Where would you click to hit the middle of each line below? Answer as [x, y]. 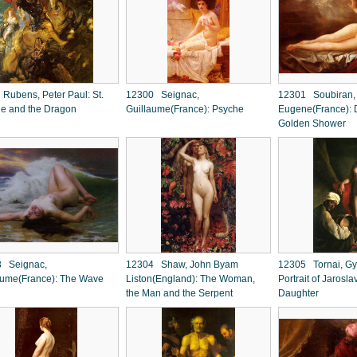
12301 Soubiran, [317, 95]
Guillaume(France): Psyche [185, 109]
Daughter [298, 293]
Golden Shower [312, 124]
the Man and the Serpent [179, 293]
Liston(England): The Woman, [190, 279]
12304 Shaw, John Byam [182, 265]
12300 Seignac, [163, 95]
